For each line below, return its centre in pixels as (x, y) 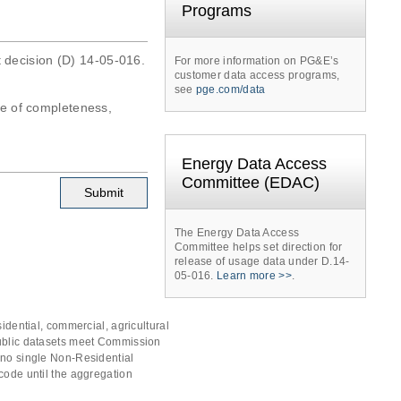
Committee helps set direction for (258, 247)
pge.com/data (230, 89)
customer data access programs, (257, 75)
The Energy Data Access (237, 232)
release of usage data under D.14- (262, 261)
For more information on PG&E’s (256, 60)
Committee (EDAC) (250, 182)
